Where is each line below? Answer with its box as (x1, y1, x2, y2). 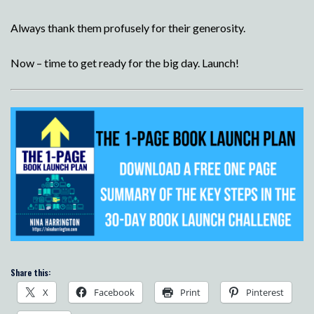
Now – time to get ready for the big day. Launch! (11, 55, 239, 69)
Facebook (94, 286, 135, 299)
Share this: (11, 266, 50, 279)
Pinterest (246, 286, 284, 299)
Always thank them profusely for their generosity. (11, 20, 245, 34)
